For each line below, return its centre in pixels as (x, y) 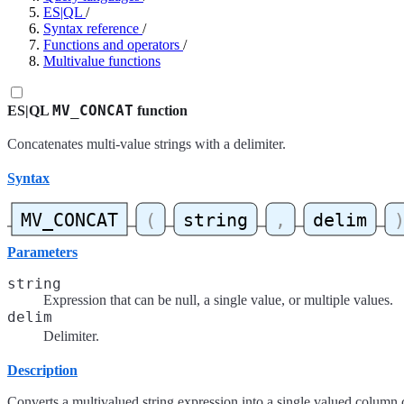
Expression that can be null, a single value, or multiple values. (218, 300)
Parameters (42, 252)
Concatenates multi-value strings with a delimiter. (147, 144)
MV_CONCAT (93, 110)
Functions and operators (111, 45)
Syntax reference (91, 28)
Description (42, 371)
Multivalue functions (102, 61)
